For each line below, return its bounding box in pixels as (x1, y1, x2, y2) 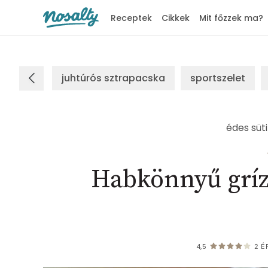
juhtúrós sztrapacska (62, 71, 165, 85)
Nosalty (42, 31, 73, 43)
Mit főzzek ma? (199, 12, 263, 24)
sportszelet (190, 71, 245, 85)
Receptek (111, 12, 152, 24)
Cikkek (162, 12, 190, 24)
